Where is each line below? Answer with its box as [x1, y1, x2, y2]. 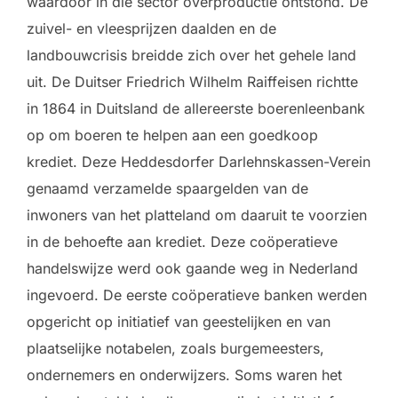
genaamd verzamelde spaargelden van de [27, 179, 308, 197]
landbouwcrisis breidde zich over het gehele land [27, 45, 356, 64]
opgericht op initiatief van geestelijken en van [27, 312, 330, 330]
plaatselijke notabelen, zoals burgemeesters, [27, 338, 324, 357]
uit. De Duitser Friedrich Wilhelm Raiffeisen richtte [27, 72, 358, 91]
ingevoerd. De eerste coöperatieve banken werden [27, 285, 367, 304]
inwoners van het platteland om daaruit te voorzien [27, 205, 367, 224]
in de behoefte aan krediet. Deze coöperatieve [27, 232, 338, 251]
